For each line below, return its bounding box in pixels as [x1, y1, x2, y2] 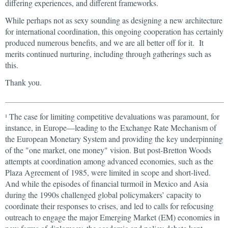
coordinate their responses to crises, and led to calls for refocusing [5, 201, 214, 211]
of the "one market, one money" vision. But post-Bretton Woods [5, 145, 211, 155]
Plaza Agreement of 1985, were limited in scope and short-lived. [5, 167, 211, 178]
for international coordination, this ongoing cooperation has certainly [5, 26, 223, 37]
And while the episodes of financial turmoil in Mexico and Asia [5, 178, 208, 189]
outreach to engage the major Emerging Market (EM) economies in [5, 212, 220, 222]
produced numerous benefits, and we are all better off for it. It [5, 37, 204, 48]
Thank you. [5, 77, 42, 88]
